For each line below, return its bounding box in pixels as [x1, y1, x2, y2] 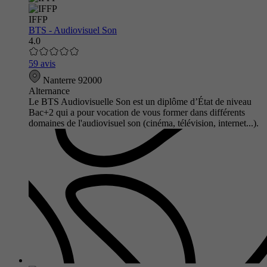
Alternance [29, 85, 70, 96]
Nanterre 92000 [41, 74, 102, 85]
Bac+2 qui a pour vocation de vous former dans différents [29, 107, 245, 117]
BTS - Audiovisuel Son [29, 24, 117, 35]
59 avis [29, 58, 55, 69]
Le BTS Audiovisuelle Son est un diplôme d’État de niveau [29, 96, 252, 107]
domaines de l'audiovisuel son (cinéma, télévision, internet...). [29, 117, 261, 128]
